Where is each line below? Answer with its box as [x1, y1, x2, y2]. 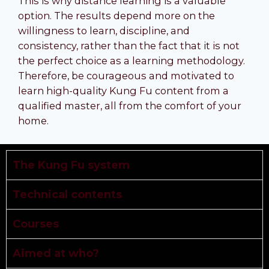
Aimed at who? [13, 246, 99, 260]
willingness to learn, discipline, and [18, 24, 190, 37]
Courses [13, 217, 59, 231]
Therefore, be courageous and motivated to [18, 69, 234, 82]
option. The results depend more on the [18, 9, 215, 22]
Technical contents [13, 187, 122, 201]
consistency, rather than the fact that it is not [18, 39, 240, 52]
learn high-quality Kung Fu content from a [18, 84, 229, 97]
